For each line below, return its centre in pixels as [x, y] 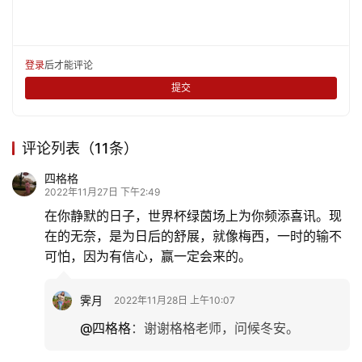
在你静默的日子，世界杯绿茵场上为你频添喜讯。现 [193, 215]
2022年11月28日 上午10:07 [175, 300]
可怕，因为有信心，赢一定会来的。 [148, 256]
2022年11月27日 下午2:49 [102, 192]
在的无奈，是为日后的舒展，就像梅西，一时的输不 [193, 236]
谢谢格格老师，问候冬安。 [221, 328]
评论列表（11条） [80, 148]
